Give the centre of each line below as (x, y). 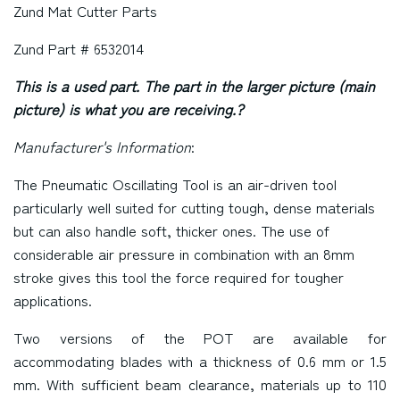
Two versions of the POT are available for (200, 337)
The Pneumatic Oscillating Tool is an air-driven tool (175, 184)
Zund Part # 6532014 (79, 48)
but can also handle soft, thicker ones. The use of (171, 230)
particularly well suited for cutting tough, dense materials (194, 207)
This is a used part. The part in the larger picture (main (194, 86)
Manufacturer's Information (102, 146)
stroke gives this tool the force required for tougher (179, 277)
